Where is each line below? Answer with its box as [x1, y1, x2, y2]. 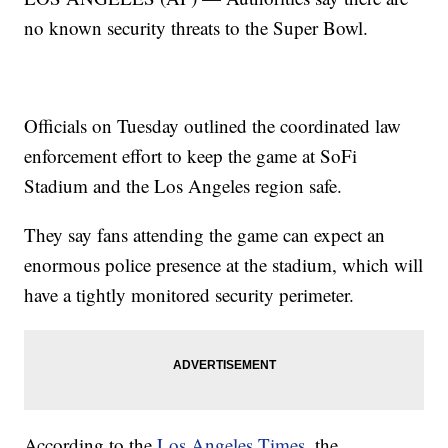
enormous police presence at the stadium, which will [24, 252, 424, 278]
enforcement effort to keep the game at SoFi [24, 143, 358, 169]
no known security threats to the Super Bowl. [24, 15, 369, 41]
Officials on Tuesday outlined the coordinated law [24, 113, 402, 139]
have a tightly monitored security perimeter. [24, 282, 355, 308]
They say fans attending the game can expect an [24, 222, 386, 248]
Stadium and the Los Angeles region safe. [24, 173, 343, 199]
